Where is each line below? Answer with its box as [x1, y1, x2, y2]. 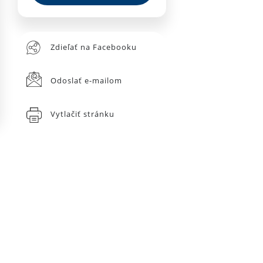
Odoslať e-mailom [50, 75, 122, 86]
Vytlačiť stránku [50, 108, 114, 119]
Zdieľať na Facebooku [50, 41, 137, 52]
